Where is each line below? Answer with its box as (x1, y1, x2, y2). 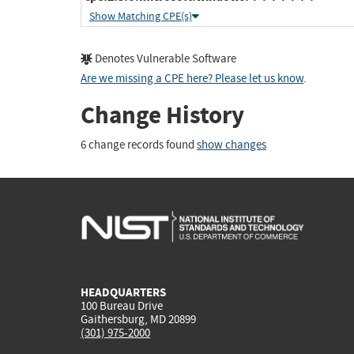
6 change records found (81, 137, 197, 153)
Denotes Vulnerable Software (92, 51, 236, 67)
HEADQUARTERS (81, 284, 166, 300)
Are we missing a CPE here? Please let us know (81, 71, 303, 87)
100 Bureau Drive (81, 297, 163, 314)
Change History (81, 99, 244, 132)
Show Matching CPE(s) (89, 9, 192, 24)
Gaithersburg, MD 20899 (81, 311, 196, 327)
